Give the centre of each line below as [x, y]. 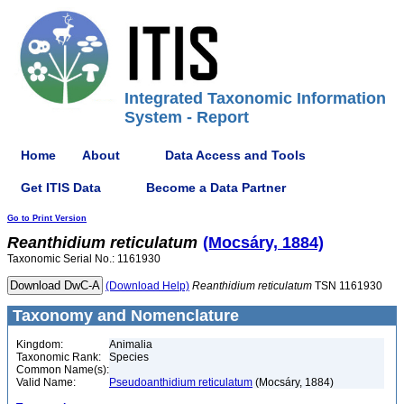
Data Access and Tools [235, 155]
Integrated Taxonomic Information [255, 98]
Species [129, 357]
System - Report [187, 117]
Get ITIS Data [61, 187]
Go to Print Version [47, 218]
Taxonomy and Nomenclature [124, 316]
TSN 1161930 [347, 286]
